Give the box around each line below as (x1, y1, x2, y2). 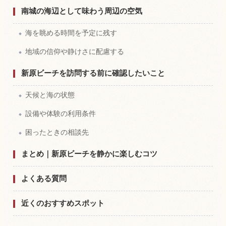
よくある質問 (21, 173, 67, 183)
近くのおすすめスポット (21, 198, 104, 208)
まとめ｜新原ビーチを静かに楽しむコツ (21, 148, 157, 158)
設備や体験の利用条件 (25, 109, 96, 118)
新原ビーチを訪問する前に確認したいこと (21, 68, 165, 78)
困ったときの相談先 (25, 128, 89, 136)
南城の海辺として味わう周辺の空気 (21, 6, 142, 16)
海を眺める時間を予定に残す (25, 28, 117, 37)
